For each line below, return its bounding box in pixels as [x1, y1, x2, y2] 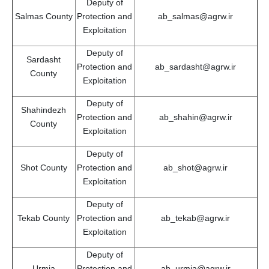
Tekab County [17, 213, 70, 223]
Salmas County [14, 11, 73, 21]
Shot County [20, 162, 67, 172]
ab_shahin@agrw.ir [159, 112, 232, 122]
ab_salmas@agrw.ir [158, 11, 233, 21]
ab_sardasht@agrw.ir [155, 61, 236, 71]
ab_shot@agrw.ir [163, 162, 228, 172]
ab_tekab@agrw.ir [161, 213, 230, 223]
